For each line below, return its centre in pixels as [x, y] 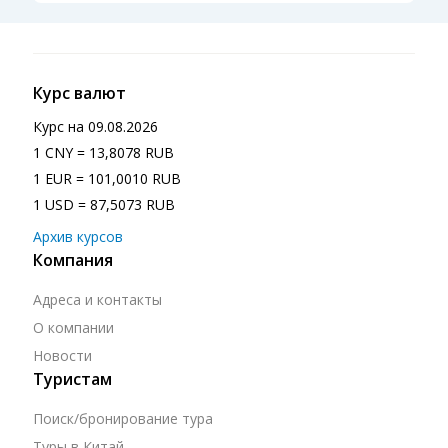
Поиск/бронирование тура [122, 418]
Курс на [58, 126]
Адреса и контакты [97, 299]
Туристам [72, 378]
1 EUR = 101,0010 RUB [106, 178]
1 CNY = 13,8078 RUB [103, 152]
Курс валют [79, 92]
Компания [72, 259]
